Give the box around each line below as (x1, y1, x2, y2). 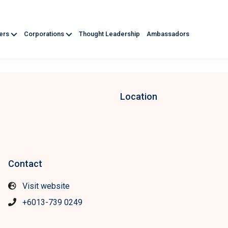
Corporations (24, 30, 66, 38)
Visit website (22, 181, 70, 191)
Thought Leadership (79, 30, 141, 38)
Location (120, 91, 157, 102)
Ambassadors (147, 30, 189, 38)
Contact (8, 158, 42, 169)
